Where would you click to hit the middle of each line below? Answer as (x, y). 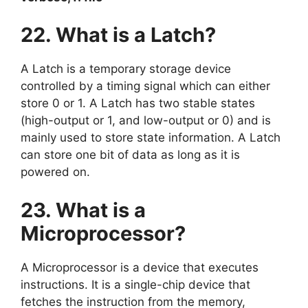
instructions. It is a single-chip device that (135, 284)
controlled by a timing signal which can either (145, 86)
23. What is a (83, 210)
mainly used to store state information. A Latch (151, 137)
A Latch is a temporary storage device (126, 69)
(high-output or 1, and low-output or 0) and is (146, 120)
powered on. (55, 172)
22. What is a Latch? (118, 35)
